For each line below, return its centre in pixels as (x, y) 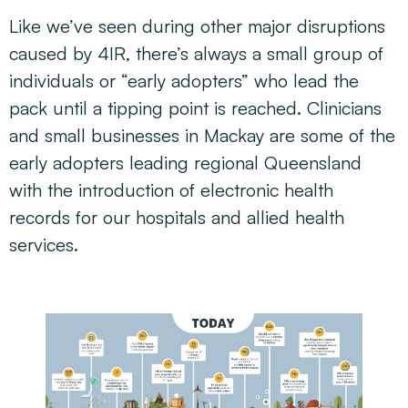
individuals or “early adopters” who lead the (184, 81)
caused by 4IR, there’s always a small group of (196, 53)
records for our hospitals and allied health (177, 217)
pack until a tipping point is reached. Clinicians (195, 108)
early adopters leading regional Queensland (185, 163)
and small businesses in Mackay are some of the (202, 135)
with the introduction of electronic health (171, 190)
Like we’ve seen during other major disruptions (197, 26)
